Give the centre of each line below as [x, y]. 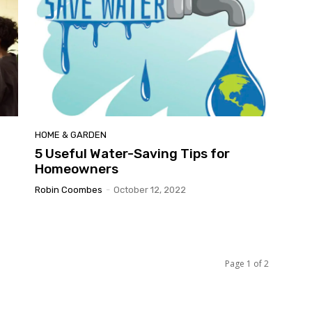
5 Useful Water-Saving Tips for [132, 154]
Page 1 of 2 [247, 264]
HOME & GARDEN [71, 135]
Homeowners [77, 169]
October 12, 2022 [150, 190]
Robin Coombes [69, 190]
